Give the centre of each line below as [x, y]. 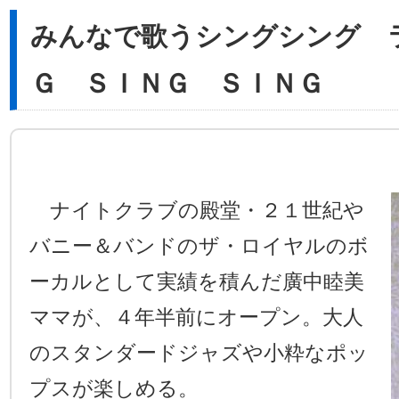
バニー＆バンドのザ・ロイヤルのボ [199, 246]
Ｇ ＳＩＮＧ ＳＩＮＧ [177, 83]
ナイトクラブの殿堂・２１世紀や [197, 210]
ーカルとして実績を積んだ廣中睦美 [197, 281]
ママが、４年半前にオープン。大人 [196, 317]
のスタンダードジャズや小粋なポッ [199, 353]
